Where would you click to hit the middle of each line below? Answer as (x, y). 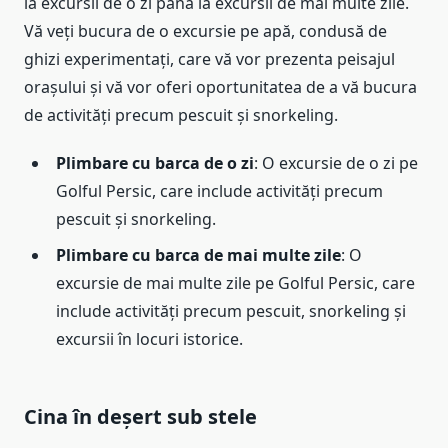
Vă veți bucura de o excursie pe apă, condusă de (205, 30)
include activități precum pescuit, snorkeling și (231, 310)
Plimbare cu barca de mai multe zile (198, 254)
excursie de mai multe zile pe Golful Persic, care (235, 282)
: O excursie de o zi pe (336, 162)
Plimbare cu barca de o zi (155, 162)
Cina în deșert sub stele (140, 416)
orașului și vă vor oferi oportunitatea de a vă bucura (220, 86)
